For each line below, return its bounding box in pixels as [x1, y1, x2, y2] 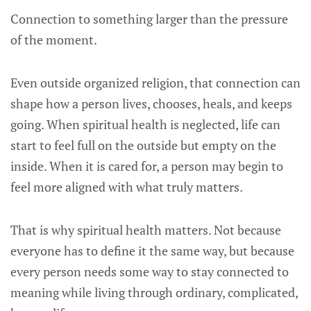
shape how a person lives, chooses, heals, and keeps [10, 95, 292, 112]
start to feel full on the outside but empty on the [10, 137, 276, 153]
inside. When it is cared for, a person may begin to [10, 158, 283, 174]
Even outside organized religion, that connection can [10, 74, 301, 91]
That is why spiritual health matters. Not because [10, 221, 281, 238]
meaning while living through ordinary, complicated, [10, 284, 298, 301]
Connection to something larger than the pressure [10, 10, 288, 27]
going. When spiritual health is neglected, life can [10, 116, 280, 133]
